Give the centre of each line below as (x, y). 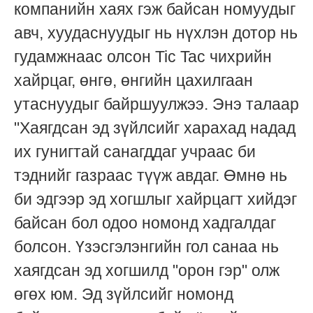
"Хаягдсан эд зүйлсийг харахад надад (155, 128)
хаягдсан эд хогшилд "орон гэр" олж (147, 271)
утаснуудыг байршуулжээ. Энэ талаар (156, 104)
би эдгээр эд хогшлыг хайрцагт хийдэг (155, 199)
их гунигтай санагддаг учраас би (135, 152)
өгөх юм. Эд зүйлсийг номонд (124, 294)
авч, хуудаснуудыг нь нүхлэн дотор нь (156, 33)
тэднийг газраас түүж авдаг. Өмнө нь (151, 176)
